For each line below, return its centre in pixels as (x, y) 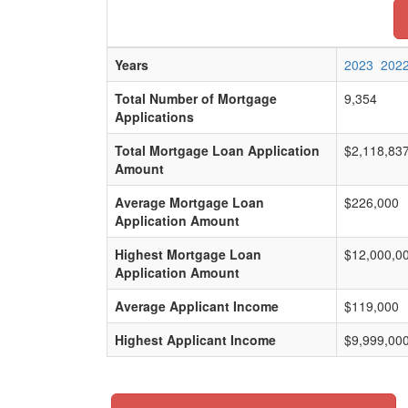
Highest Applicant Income (195, 340)
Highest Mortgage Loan (188, 254)
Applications (154, 117)
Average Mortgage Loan (189, 202)
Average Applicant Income (197, 306)
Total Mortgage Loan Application (217, 150)
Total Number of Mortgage (196, 98)
